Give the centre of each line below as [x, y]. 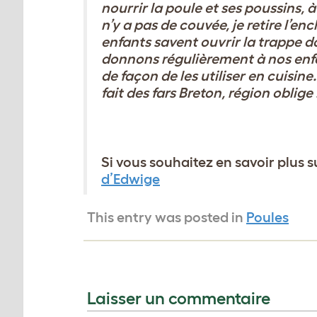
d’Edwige [131, 179]
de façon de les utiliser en [184, 76]
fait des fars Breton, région [187, 93]
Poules [267, 217]
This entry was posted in [167, 217]
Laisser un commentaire [179, 298]
